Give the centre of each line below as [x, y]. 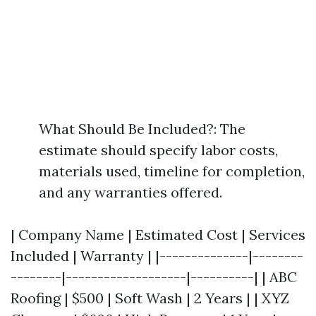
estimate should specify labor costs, [158, 150]
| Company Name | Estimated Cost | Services [158, 235]
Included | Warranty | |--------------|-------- [157, 256]
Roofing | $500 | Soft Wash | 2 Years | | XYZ [150, 298]
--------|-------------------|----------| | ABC [154, 277]
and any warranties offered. [130, 192]
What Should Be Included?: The [142, 129]
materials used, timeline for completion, [172, 171]
